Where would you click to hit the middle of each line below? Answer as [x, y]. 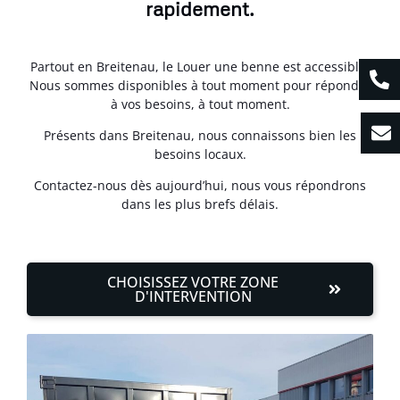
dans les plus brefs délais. [200, 204]
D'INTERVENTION [193, 296]
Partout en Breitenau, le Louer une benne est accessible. [200, 66]
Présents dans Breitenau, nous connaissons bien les [200, 135]
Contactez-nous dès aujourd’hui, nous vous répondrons [200, 186]
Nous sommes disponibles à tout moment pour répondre [200, 85]
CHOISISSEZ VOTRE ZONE [193, 282]
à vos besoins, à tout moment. [200, 104]
